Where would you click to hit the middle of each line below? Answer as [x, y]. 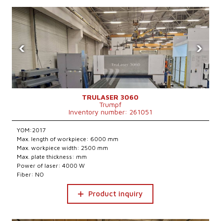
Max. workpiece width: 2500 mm [63, 148]
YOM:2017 [32, 130]
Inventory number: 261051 [110, 112]
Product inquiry [116, 194]
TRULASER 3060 [110, 97]
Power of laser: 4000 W [51, 166]
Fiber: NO [31, 174]
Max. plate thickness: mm [52, 157]
